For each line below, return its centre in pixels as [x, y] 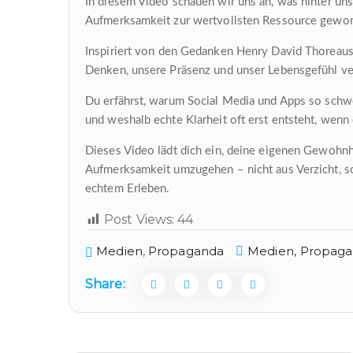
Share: [105, 284]
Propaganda [186, 251]
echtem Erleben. [128, 189]
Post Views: [139, 219]
